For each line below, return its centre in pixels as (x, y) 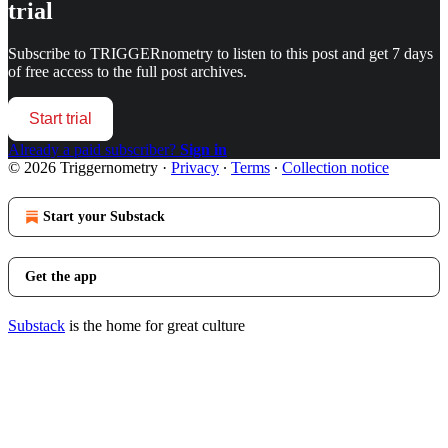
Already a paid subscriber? (94, 149)
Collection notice (335, 167)
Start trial (60, 118)
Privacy (195, 167)
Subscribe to (49, 53)
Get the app (61, 276)
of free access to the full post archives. (127, 71)
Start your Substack (104, 216)
